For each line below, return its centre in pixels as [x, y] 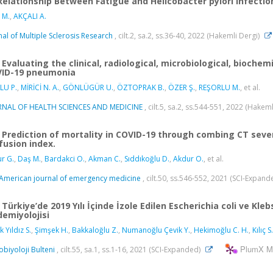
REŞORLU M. [219, 88]
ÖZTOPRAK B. [141, 88]
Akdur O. [188, 159]
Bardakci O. [65, 159]
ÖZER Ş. [182, 88]
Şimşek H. [51, 230]
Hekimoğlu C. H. [221, 230]
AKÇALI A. [30, 16]
